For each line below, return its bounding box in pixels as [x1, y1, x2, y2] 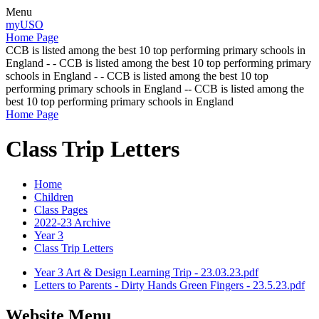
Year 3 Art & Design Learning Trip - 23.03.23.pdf [34, 266, 258, 278]
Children [34, 190, 73, 203]
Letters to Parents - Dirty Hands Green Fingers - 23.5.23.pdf [34, 278, 305, 291]
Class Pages [34, 203, 88, 216]
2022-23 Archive [34, 216, 110, 229]
